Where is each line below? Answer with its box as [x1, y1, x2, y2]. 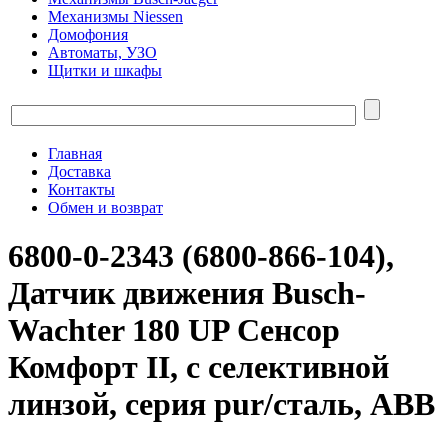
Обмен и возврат [48, 199, 163, 216]
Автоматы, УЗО [48, 44, 157, 61]
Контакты [48, 181, 115, 198]
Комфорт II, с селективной [8, 349, 389, 386]
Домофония [48, 26, 128, 43]
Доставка [48, 163, 111, 180]
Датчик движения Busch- [8, 275, 366, 312]
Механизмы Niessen [48, 8, 183, 25]
